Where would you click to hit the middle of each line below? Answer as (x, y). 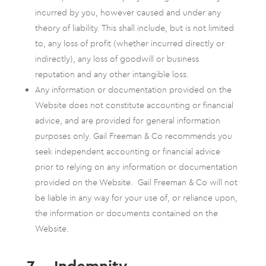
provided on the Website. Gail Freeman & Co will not (136, 182)
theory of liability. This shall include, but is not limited (134, 28)
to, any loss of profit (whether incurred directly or (129, 43)
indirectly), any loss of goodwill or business (117, 59)
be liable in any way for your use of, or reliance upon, (136, 198)
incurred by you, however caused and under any (128, 12)
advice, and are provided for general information (127, 121)
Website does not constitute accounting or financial (134, 105)
